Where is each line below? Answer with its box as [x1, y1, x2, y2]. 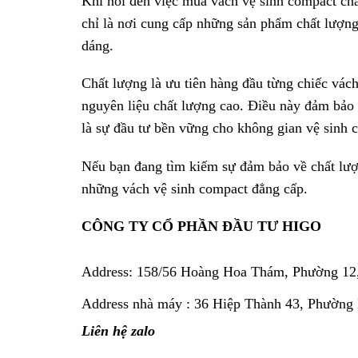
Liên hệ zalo [82, 322, 155, 339]
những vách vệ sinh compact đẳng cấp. [82, 180, 308, 197]
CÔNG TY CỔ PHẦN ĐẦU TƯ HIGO [82, 218, 321, 235]
